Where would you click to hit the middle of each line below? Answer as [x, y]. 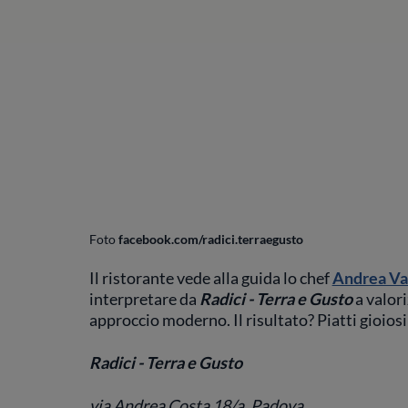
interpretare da [144, 298]
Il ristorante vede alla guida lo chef [210, 277]
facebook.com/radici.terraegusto [210, 240]
